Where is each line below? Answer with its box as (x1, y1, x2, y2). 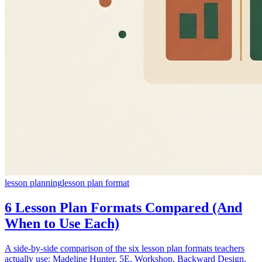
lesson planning (5, 177, 62, 188)
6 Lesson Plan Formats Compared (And (5, 199, 242, 215)
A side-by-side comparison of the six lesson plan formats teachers (5, 243, 244, 253)
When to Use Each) (5, 215, 119, 231)
